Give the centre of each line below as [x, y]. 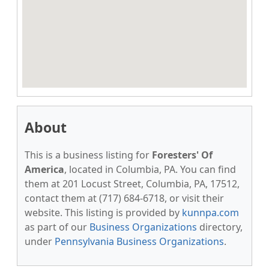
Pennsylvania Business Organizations [139, 241]
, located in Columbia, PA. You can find [150, 169]
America [44, 169]
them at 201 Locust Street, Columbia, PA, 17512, [132, 184]
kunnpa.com [210, 213]
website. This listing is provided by [103, 213]
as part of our [57, 227]
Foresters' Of [182, 155]
